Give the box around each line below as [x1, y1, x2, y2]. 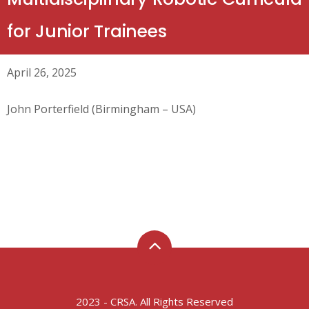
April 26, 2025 [7, 65, 77, 80]
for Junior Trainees [7, 19, 167, 43]
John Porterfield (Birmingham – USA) [7, 101, 196, 117]
